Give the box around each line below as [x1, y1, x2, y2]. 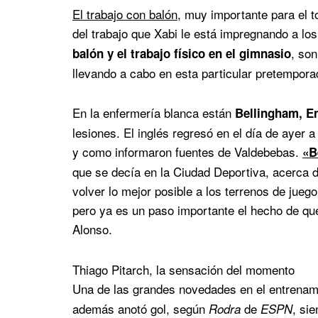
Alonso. [72, 220, 112, 238]
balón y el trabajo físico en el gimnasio [72, 44, 291, 62]
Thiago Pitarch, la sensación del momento [72, 261, 295, 279]
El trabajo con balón [72, 4, 177, 23]
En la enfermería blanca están [72, 104, 235, 122]
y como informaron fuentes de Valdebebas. [72, 143, 302, 161]
